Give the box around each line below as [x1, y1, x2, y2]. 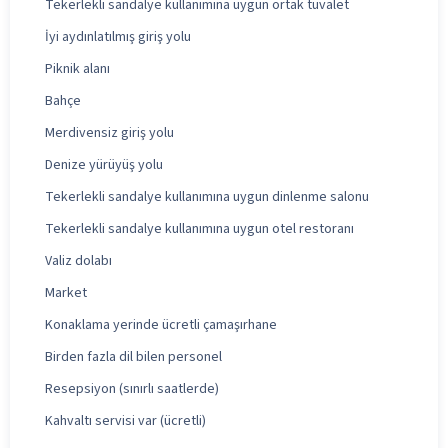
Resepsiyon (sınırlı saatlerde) [45, 378, 219, 399]
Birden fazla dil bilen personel [45, 346, 222, 367]
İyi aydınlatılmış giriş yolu [45, 26, 191, 47]
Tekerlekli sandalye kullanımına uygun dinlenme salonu [45, 186, 369, 207]
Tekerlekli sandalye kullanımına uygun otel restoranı [45, 218, 354, 239]
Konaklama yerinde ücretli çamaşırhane [45, 314, 277, 335]
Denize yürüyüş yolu [45, 154, 163, 175]
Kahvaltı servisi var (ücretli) [45, 410, 206, 431]
